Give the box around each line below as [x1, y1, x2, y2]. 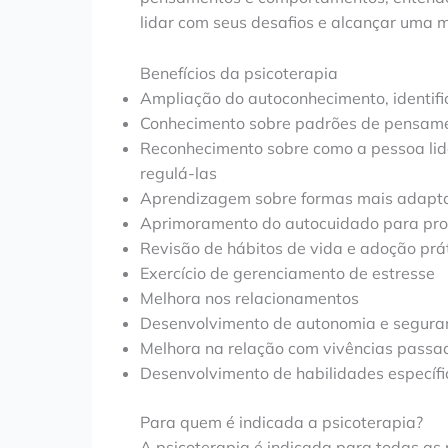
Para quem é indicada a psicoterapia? [140, 412, 423, 433]
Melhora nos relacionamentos [140, 288, 359, 309]
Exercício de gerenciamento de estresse [140, 263, 435, 284]
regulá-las [140, 163, 217, 184]
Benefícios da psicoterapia [140, 63, 338, 84]
